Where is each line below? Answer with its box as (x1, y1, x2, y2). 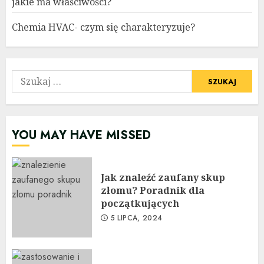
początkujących (101, 197, 179, 210)
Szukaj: (11, 70, 44, 84)
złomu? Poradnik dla (101, 184, 204, 197)
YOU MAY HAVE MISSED (12, 127, 151, 144)
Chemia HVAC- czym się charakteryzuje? (12, 21, 195, 34)
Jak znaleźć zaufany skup (101, 171, 225, 184)
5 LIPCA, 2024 (108, 213, 163, 224)
